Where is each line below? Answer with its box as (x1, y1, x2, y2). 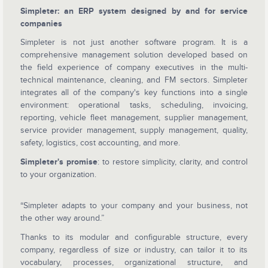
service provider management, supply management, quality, (20, 125, 248, 136)
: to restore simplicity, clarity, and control (97, 156, 248, 167)
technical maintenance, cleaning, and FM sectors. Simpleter (20, 75, 248, 86)
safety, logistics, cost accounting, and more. (20, 138, 180, 148)
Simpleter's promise (20, 156, 98, 167)
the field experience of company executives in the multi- (20, 62, 248, 73)
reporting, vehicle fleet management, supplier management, (20, 112, 248, 123)
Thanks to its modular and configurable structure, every (20, 232, 248, 242)
